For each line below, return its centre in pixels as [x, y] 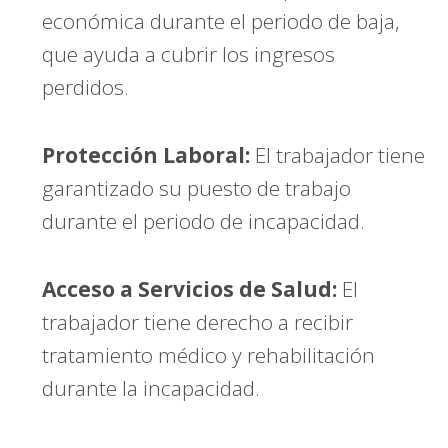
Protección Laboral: [146, 155]
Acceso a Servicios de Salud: [190, 289]
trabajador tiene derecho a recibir [198, 322]
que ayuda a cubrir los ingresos [189, 54]
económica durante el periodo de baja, [221, 21]
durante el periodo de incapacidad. [204, 221]
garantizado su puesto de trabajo [197, 188]
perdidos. [86, 87]
